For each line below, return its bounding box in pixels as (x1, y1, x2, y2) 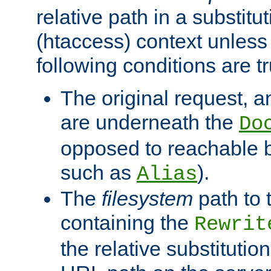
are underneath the (60, 111, 239, 134)
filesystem (102, 187, 193, 211)
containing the (60, 211, 194, 235)
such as (60, 161, 137, 184)
